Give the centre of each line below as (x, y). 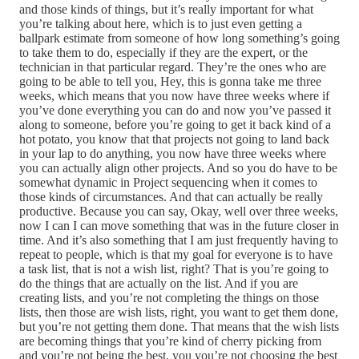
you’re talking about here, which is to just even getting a (161, 24)
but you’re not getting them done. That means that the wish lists (179, 327)
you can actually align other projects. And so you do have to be (178, 168)
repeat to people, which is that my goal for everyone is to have (176, 255)
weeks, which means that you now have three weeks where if (174, 96)
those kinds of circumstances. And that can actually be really (171, 197)
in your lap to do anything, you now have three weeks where (173, 154)
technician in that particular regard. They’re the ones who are (173, 67)
